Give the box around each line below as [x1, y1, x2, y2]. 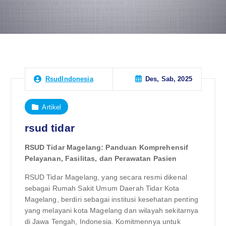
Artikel [42, 103, 62, 111]
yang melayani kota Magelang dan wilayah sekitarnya [24, 206, 199, 214]
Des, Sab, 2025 [145, 75, 192, 83]
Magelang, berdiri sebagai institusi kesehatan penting [24, 195, 198, 203]
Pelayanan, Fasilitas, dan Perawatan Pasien [24, 154, 177, 163]
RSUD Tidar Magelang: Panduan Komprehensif [24, 143, 189, 152]
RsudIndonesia [45, 75, 93, 83]
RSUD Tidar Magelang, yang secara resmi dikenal [24, 173, 187, 181]
